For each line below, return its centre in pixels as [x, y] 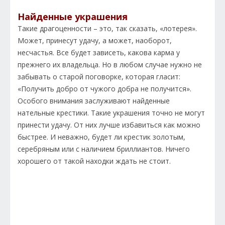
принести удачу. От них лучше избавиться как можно [109, 125]
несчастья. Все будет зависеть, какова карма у [99, 53]
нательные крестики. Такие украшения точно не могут [111, 113]
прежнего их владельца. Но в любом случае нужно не [110, 65]
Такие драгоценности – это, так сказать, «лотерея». [107, 29]
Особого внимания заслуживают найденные [94, 101]
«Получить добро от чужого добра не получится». [104, 89]
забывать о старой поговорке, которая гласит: [99, 77]
